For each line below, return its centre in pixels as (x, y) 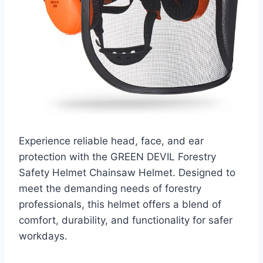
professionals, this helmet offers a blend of (120, 205)
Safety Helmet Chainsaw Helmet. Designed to (127, 173)
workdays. (43, 236)
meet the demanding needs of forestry (110, 189)
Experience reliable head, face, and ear (111, 141)
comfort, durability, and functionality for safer (126, 220)
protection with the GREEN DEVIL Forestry (117, 157)
